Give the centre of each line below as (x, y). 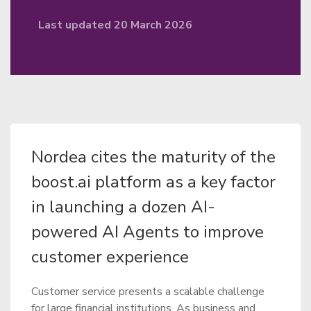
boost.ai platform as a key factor (153, 182)
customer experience (110, 257)
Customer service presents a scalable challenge (148, 292)
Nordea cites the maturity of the (153, 157)
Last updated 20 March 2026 (115, 25)
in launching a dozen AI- (123, 207)
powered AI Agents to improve (148, 232)
